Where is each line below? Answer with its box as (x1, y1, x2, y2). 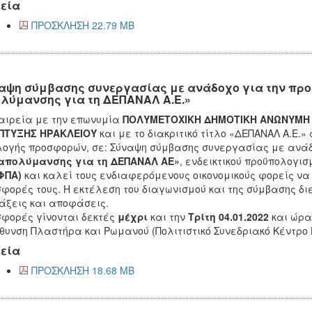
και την (147, 210, 188, 224)
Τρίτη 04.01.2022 (187, 210, 269, 224)
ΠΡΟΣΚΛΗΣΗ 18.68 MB (31, 263, 134, 277)
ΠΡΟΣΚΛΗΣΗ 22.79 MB (31, 18, 134, 32)
